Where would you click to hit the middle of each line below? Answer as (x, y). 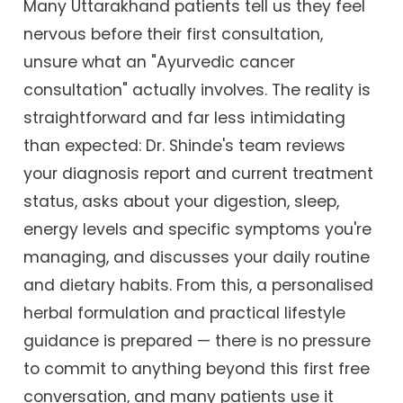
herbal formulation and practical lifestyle (185, 313)
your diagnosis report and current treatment (199, 173)
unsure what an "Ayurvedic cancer (160, 62)
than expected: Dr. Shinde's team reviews (185, 145)
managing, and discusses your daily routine (197, 257)
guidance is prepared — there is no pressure (197, 340)
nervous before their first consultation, (174, 34)
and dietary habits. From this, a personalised (199, 285)
